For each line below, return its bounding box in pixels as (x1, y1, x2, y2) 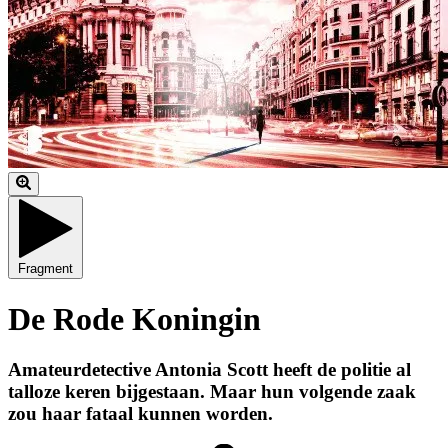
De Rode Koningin (8, 300, 261, 337)
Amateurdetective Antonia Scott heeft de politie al (8, 358, 411, 380)
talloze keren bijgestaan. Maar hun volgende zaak (8, 380, 416, 402)
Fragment (18, 261, 73, 277)
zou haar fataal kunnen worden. (8, 402, 273, 424)
